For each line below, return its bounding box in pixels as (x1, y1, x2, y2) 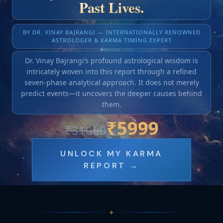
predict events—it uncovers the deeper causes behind (21, 89, 202, 98)
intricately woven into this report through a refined (26, 67, 197, 76)
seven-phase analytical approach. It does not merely (24, 78, 199, 87)
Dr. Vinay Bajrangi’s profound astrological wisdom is (25, 56, 198, 65)
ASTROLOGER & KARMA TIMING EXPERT (51, 36, 172, 44)
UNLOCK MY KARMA (60, 148, 163, 159)
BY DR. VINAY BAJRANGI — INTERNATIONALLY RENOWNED (22, 28, 201, 36)
